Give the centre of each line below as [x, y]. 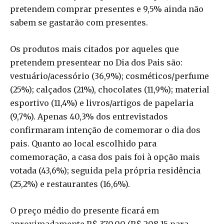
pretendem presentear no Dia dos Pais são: [96, 62]
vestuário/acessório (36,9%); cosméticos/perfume [109, 76]
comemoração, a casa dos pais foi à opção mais [105, 157]
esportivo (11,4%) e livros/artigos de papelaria [102, 103]
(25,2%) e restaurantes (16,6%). [70, 184]
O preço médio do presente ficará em [84, 210]
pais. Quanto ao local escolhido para [83, 143]
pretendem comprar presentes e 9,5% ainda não [107, 9]
